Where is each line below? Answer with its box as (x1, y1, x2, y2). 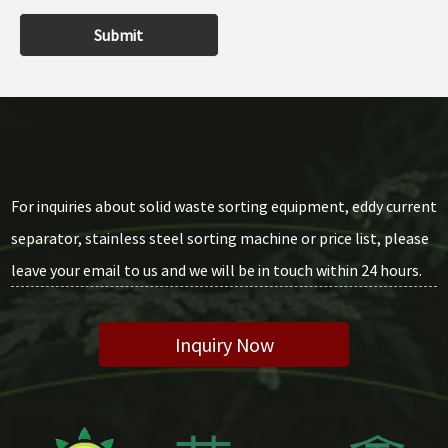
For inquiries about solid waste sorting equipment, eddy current (10, 196, 437, 217)
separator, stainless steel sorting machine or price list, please (10, 228, 429, 249)
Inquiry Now (174, 332, 274, 358)
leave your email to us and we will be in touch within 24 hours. (10, 260, 422, 281)
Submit (94, 25, 144, 46)
